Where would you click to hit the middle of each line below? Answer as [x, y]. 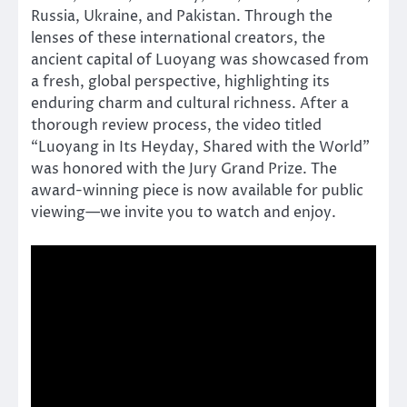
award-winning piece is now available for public [197, 191]
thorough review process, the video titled [176, 126]
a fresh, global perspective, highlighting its [180, 82]
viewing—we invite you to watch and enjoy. [184, 213]
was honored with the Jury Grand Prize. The [184, 169]
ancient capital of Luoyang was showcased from [200, 60]
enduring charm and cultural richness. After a [190, 104]
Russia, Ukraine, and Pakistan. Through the [182, 17]
